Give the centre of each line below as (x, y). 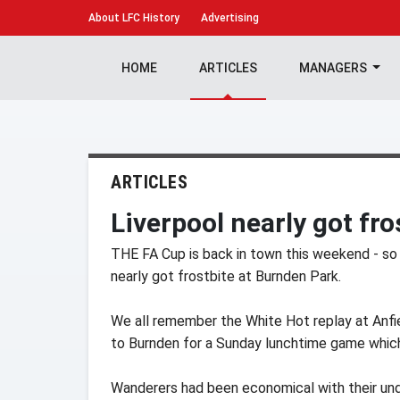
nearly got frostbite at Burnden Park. (226, 276)
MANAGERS (334, 68)
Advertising (230, 18)
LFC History (150, 18)
